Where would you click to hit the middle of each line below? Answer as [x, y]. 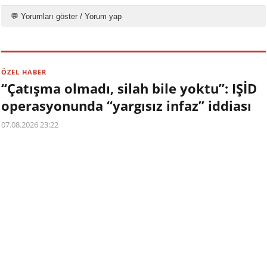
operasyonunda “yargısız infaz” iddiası [127, 106]
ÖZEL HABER [24, 72]
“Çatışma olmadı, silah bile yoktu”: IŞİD [129, 89]
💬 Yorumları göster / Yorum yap [66, 17]
